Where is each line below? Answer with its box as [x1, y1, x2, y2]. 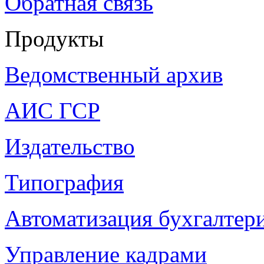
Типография [5, 169, 124, 195]
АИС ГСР [5, 97, 100, 123]
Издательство [5, 133, 135, 159]
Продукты [5, 25, 104, 51]
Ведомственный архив [5, 61, 223, 87]
